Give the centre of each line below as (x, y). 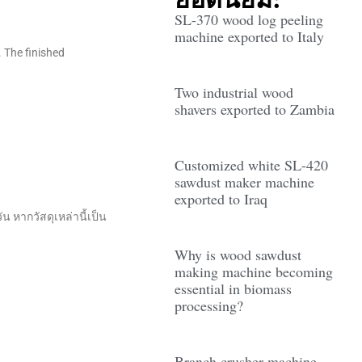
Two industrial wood (234, 92)
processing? (208, 305)
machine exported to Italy (249, 36)
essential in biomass (233, 288)
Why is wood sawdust (238, 255)
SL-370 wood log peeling (248, 19)
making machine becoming (253, 271)
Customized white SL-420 (251, 165)
